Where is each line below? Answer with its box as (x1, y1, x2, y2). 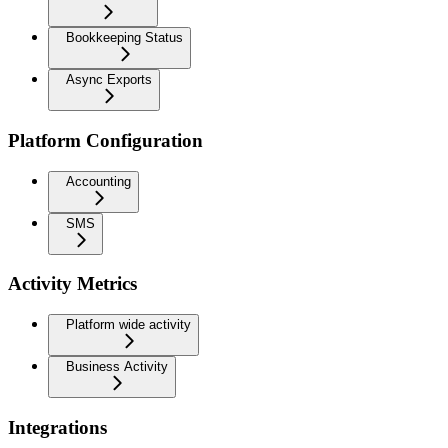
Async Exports (66, 72, 152, 88)
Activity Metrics (8, 273, 137, 295)
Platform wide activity (66, 317, 191, 332)
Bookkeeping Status (66, 30, 183, 46)
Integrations (8, 416, 107, 438)
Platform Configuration (8, 129, 203, 151)
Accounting (66, 173, 131, 189)
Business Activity (66, 359, 168, 374)
